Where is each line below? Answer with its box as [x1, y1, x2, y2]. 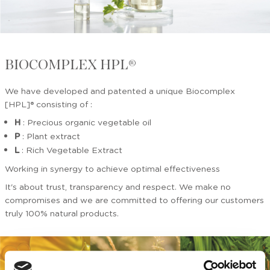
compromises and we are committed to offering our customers [5, 194, 264, 206]
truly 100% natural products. [5, 207, 119, 219]
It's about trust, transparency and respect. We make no [5, 181, 231, 192]
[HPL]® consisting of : [5, 98, 92, 110]
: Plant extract [20, 130, 80, 142]
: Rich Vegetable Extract [19, 144, 122, 155]
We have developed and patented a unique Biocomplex [5, 85, 235, 96]
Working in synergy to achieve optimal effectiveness [5, 163, 220, 174]
